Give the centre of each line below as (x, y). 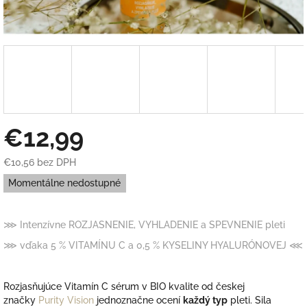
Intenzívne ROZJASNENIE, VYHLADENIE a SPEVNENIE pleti (154, 225)
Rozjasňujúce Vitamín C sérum (73, 287)
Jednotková (29, 175)
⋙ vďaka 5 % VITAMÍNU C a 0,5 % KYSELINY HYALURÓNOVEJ (145, 246)
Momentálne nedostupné (65, 183)
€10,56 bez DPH (40, 162)
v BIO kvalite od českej (193, 287)
